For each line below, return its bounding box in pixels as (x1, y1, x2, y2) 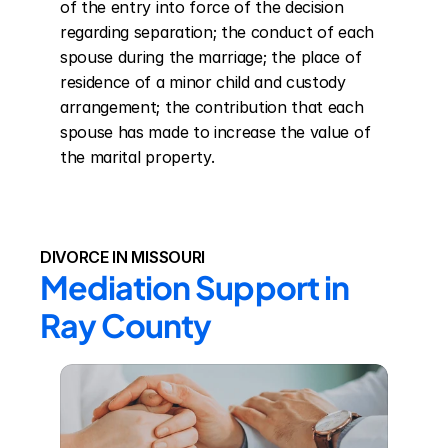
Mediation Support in (40, 267, 349, 307)
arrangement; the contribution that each (60, 97, 364, 117)
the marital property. (60, 147, 215, 167)
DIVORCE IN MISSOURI (40, 247, 205, 267)
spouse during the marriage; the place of (60, 47, 362, 67)
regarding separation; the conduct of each (60, 22, 374, 42)
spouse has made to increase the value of (60, 122, 371, 142)
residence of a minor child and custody (60, 72, 346, 92)
